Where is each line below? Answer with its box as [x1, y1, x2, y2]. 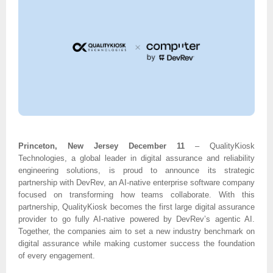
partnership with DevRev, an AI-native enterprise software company [18, 177, 255, 187]
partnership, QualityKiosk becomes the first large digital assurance [18, 202, 255, 211]
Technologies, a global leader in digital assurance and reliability [18, 153, 255, 163]
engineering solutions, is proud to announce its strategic [18, 165, 255, 175]
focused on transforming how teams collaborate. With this [18, 190, 255, 199]
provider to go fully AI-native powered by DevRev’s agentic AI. [18, 214, 255, 224]
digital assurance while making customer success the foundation [18, 238, 255, 248]
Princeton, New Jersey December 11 [18, 141, 195, 151]
